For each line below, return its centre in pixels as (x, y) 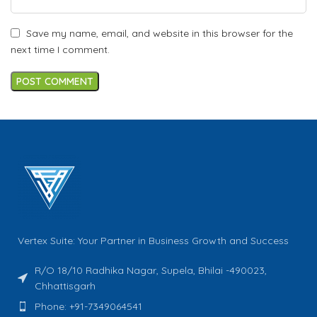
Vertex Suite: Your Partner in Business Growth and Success (153, 240)
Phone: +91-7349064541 (88, 306)
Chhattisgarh (65, 286)
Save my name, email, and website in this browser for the (160, 33)
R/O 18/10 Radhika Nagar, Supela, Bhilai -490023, (151, 270)
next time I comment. (60, 49)
